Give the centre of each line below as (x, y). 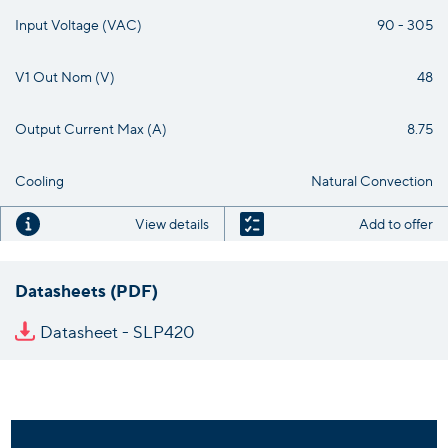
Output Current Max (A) (91, 127)
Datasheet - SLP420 (117, 330)
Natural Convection (372, 179)
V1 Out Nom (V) (65, 75)
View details (172, 223)
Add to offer (396, 223)
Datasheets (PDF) (86, 289)
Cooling (39, 179)
